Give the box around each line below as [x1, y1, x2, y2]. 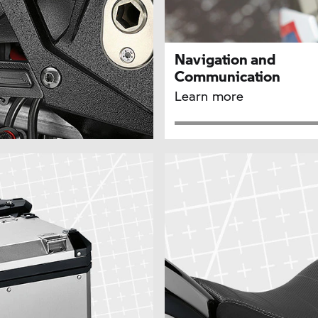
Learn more [175, 87, 244, 106]
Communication [175, 65, 281, 87]
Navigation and [175, 48, 276, 70]
